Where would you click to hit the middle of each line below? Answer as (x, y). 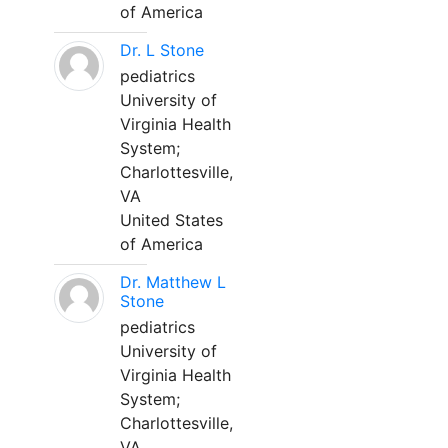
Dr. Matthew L (173, 282)
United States (171, 220)
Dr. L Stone (162, 50)
